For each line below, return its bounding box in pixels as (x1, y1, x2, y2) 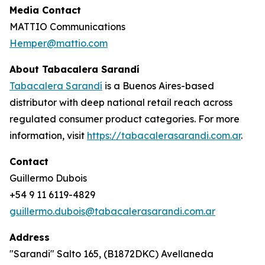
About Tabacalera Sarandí (9, 63, 140, 75)
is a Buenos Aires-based (102, 80, 214, 92)
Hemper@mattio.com (9, 37, 108, 49)
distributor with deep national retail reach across (9, 96, 232, 108)
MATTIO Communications (9, 21, 125, 33)
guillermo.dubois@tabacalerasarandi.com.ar (9, 205, 215, 217)
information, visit (9, 130, 87, 141)
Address (9, 231, 50, 243)
